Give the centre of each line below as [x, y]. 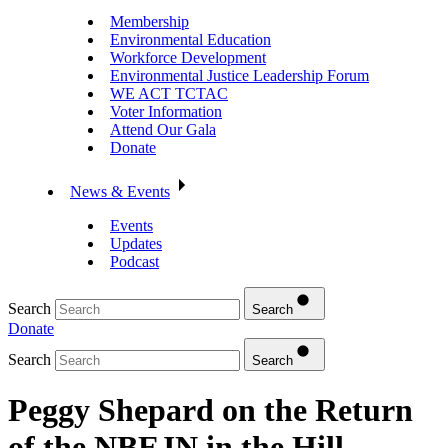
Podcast [134, 261]
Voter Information [166, 111]
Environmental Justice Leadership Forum [239, 75]
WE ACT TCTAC [169, 93]
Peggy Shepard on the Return [210, 410]
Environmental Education [190, 39]
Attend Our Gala [163, 129]
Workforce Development [188, 57]
